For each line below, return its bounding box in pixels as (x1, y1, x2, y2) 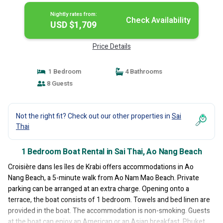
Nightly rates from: (50, 10, 97, 18)
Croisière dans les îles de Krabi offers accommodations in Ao (8, 162, 194, 172)
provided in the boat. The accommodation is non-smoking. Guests (8, 206, 210, 216)
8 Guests (45, 79, 73, 88)
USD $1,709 (50, 18, 97, 32)
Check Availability (125, 14, 191, 26)
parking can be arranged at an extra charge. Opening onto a (8, 184, 189, 194)
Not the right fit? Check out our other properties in (16, 111, 172, 121)
